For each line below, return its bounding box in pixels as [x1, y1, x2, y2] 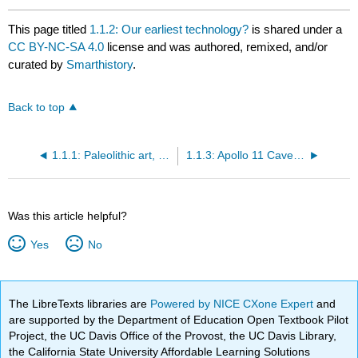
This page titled [8, 22, 90, 36]
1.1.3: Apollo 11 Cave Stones [292, 149, 304, 162]
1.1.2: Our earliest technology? [89, 22, 249, 36]
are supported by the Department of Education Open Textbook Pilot [9, 312, 349, 326]
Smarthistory [66, 57, 133, 71]
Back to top [8, 101, 66, 114]
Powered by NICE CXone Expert [150, 296, 317, 310]
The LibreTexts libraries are [9, 296, 151, 310]
